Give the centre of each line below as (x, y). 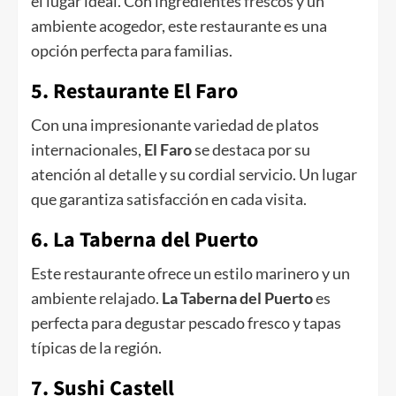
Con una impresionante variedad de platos (175, 125)
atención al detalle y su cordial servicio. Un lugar (194, 175)
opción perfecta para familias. (132, 51)
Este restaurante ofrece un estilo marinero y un (190, 274)
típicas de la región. (96, 348)
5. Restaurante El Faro (134, 92)
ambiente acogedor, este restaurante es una (179, 26)
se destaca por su (251, 150)
